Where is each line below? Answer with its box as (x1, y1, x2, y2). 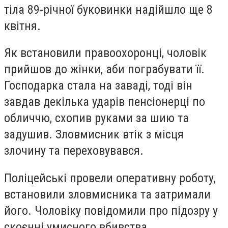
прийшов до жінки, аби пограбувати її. (4, 62, 205, 77)
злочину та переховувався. (4, 144, 144, 158)
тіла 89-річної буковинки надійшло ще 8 (4, 2, 213, 17)
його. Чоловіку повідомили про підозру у (4, 203, 218, 218)
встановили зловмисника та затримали (4, 187, 211, 202)
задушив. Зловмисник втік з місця (4, 127, 184, 142)
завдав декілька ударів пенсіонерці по (4, 95, 205, 109)
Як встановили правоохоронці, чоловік (4, 46, 207, 61)
